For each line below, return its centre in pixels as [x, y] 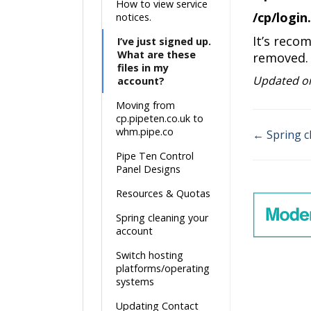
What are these [157, 54]
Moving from [145, 105]
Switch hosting [150, 255]
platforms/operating [163, 268]
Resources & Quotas [163, 193]
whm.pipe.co [145, 132]
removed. [280, 58]
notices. [134, 17]
